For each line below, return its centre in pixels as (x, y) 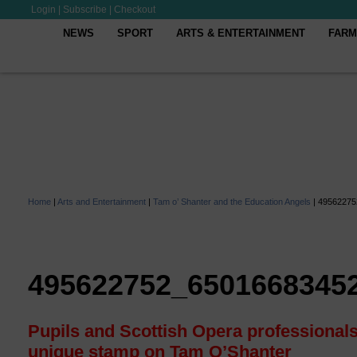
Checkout (135, 10)
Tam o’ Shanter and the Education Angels (232, 202)
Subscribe (85, 10)
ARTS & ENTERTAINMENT (241, 33)
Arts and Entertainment (102, 202)
